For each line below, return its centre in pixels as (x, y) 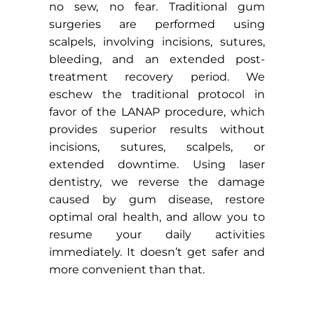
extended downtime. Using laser (157, 164)
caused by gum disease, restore (157, 199)
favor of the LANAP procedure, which (157, 112)
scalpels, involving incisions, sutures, (157, 42)
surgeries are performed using (157, 24)
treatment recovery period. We (157, 77)
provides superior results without (157, 129)
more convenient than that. (127, 269)
